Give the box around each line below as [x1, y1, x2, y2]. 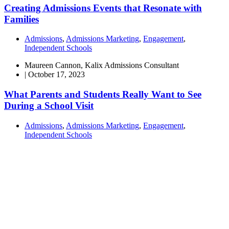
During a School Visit [4, 100, 94, 111]
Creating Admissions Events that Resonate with [4, 2, 202, 13]
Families [4, 13, 39, 25]
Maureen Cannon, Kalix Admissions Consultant [25, 61, 179, 70]
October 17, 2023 [28, 70, 85, 79]
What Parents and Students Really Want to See [4, 89, 201, 100]
